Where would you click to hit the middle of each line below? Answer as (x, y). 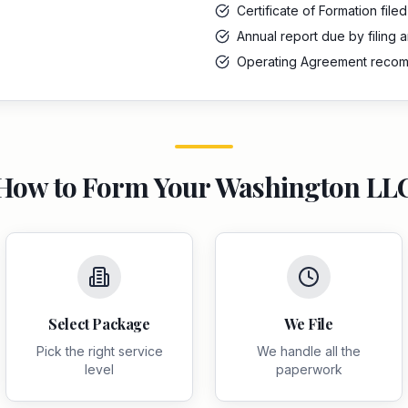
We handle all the (309, 351)
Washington (287, 187)
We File (309, 324)
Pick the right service (99, 351)
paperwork (309, 369)
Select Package (99, 324)
